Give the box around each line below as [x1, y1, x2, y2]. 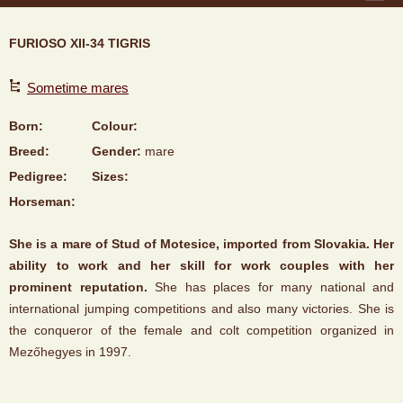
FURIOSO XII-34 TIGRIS [9, 36, 150, 50]
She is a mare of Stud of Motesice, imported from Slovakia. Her [9, 236, 394, 251]
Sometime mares [27, 79, 129, 95]
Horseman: [9, 193, 76, 209]
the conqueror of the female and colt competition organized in [9, 322, 394, 337]
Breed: [9, 143, 49, 158]
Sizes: [92, 168, 129, 184]
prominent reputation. [9, 279, 148, 294]
